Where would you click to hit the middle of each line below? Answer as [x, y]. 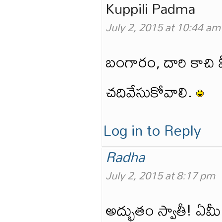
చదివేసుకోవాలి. [151, 92]
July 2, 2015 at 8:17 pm [160, 175]
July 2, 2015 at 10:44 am [163, 27]
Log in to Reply [152, 130]
